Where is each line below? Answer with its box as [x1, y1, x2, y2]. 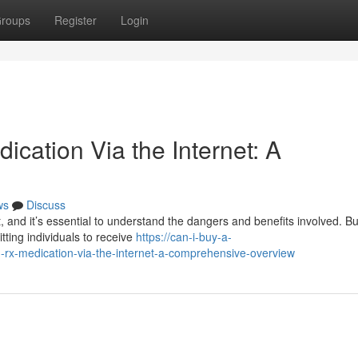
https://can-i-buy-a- [136, 229, 232, 245]
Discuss [26, 197, 66, 213]
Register [54, 12, 97, 28]
